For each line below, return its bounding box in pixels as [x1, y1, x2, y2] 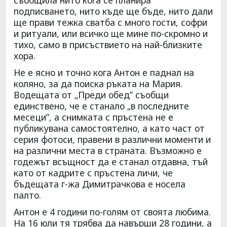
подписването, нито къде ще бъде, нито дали [14, 5, 213, 17]
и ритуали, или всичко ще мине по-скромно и [14, 27, 208, 40]
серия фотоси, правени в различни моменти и [14, 133, 211, 145]
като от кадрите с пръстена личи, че [14, 166, 173, 179]
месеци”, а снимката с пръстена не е [14, 110, 173, 123]
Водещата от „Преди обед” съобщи [14, 88, 169, 101]
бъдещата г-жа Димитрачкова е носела [14, 177, 185, 190]
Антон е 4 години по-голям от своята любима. [14, 205, 211, 218]
